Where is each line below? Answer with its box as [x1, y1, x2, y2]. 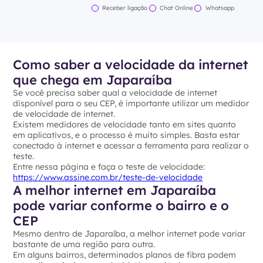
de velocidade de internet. [13, 109, 116, 120]
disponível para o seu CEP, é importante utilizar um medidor [13, 98, 249, 109]
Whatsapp [205, 4, 234, 12]
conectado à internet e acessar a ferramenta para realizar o [13, 140, 249, 151]
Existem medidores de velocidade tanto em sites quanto [13, 119, 237, 130]
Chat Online [159, 4, 193, 12]
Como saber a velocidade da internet [13, 56, 249, 73]
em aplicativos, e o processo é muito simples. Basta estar [13, 130, 240, 141]
